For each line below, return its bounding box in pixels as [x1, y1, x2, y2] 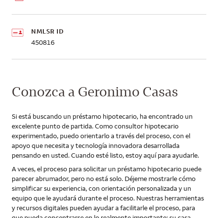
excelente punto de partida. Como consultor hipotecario [12, 122, 179, 130]
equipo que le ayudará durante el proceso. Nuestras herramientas [12, 194, 204, 202]
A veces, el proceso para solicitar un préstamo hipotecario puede [12, 164, 201, 173]
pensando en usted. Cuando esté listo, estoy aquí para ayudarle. [12, 151, 199, 160]
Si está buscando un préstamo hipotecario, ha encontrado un [12, 112, 193, 121]
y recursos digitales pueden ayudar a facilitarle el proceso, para [12, 203, 195, 212]
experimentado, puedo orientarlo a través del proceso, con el [12, 131, 190, 140]
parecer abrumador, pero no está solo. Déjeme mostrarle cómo [12, 174, 196, 183]
